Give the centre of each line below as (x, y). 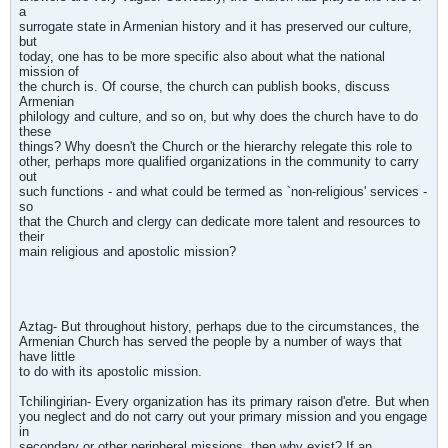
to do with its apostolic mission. (110, 371)
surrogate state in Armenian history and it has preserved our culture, (215, 26)
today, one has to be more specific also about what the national (202, 56)
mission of (49, 71)
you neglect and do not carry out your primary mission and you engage (223, 416)
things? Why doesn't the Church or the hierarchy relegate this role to (215, 146)
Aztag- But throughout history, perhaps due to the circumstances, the (219, 326)
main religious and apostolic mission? (127, 251)
